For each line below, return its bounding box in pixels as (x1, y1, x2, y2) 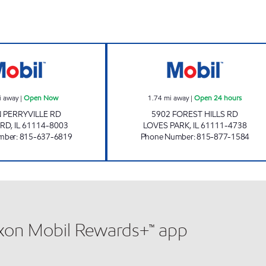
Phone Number (140, 131, 194, 142)
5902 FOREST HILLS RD (151, 109, 239, 120)
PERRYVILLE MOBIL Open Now (17, 43, 148, 56)
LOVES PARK (142, 120, 189, 131)
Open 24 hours (194, 93, 242, 103)
